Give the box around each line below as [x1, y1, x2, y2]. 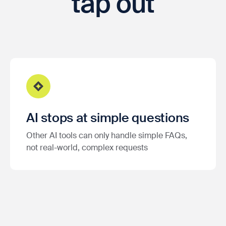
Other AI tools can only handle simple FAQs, [26, 130, 187, 141]
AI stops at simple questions [26, 109, 189, 126]
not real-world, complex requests [26, 142, 148, 153]
